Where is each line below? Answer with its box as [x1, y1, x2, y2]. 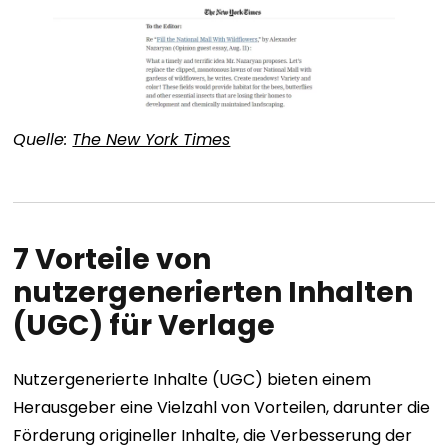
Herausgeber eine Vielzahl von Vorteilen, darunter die [13, 395, 431, 419]
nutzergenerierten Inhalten [13, 273, 414, 313]
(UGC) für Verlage [13, 306, 276, 346]
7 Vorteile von [13, 240, 212, 280]
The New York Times [72, 128, 231, 152]
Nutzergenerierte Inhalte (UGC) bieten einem [13, 367, 372, 391]
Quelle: [13, 128, 73, 152]
